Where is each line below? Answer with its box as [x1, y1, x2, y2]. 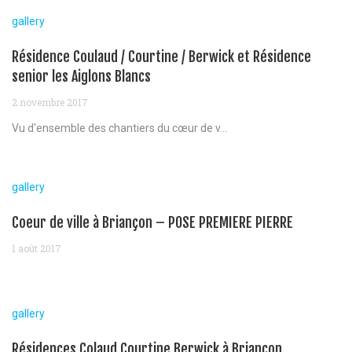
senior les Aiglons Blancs [12, 67, 151, 85]
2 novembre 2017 [12, 95, 88, 108]
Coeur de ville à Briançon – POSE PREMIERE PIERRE [12, 213, 293, 231]
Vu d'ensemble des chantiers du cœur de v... [12, 121, 227, 134]
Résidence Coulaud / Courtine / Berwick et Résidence [12, 47, 311, 65]
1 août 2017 [12, 241, 61, 255]
